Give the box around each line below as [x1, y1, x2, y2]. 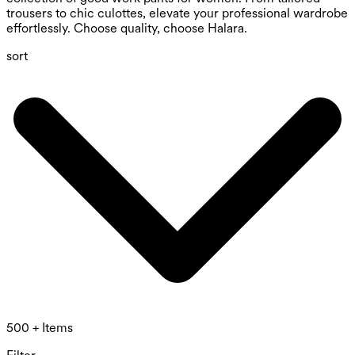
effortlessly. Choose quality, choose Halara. [6, 21, 247, 36]
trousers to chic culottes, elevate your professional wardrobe [6, 6, 348, 21]
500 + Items [6, 320, 73, 336]
